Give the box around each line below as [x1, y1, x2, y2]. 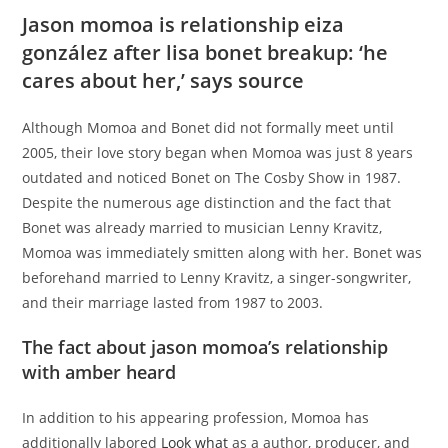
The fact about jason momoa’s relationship [22, 335, 389, 359]
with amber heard [22, 360, 177, 384]
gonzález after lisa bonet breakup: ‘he [22, 39, 389, 66]
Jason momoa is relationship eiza [22, 11, 345, 38]
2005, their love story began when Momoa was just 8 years [22, 143, 414, 162]
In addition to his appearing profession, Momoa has [22, 408, 370, 427]
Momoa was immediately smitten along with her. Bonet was [22, 243, 423, 262]
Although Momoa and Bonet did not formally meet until [22, 118, 395, 137]
